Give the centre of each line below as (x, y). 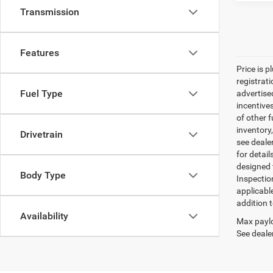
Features (40, 53)
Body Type (43, 175)
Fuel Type (41, 94)
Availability (44, 216)
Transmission (50, 12)
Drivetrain (41, 134)
